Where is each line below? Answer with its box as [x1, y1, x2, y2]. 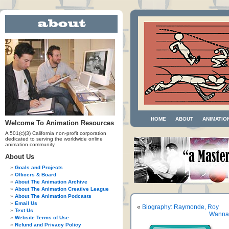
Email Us [15, 200, 37, 206]
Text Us [15, 208, 33, 213]
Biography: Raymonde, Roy [142, 203, 219, 211]
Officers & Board [15, 172, 56, 177]
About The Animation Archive [15, 179, 87, 185]
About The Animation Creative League [15, 186, 109, 192]
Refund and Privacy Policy [15, 222, 81, 227]
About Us [5, 153, 34, 161]
